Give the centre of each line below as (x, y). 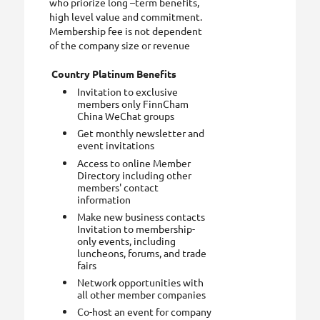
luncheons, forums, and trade (142, 252)
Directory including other (135, 175)
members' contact (118, 187)
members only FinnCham (133, 104)
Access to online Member (134, 162)
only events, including (127, 240)
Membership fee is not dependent (126, 31)
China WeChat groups (126, 116)
